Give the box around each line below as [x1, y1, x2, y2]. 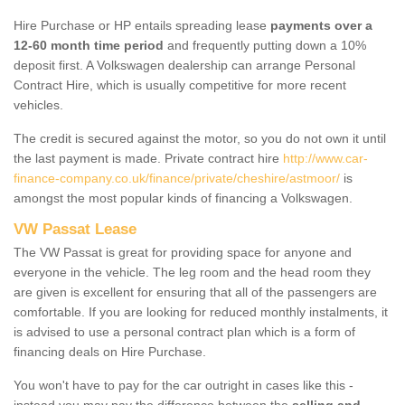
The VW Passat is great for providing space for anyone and [14, 244, 352, 259]
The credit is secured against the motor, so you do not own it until [14, 130, 386, 146]
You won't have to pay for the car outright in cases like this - [14, 377, 353, 392]
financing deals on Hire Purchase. [14, 344, 206, 359]
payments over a [270, 17, 372, 33]
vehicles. [14, 97, 63, 112]
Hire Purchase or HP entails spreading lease [14, 17, 270, 33]
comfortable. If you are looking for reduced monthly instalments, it [14, 304, 388, 319]
